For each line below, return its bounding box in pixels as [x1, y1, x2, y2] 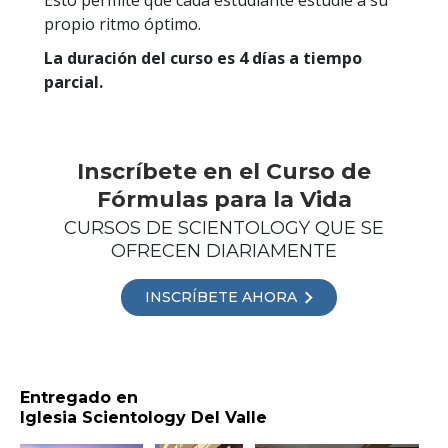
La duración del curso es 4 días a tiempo [44, 46, 362, 69]
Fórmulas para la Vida [96, 185, 352, 213]
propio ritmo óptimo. [44, 12, 201, 35]
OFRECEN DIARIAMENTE [111, 239, 337, 262]
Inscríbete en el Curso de [77, 157, 371, 185]
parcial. [44, 70, 103, 93]
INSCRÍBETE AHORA [145, 288, 301, 307]
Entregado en [20, 388, 138, 408]
